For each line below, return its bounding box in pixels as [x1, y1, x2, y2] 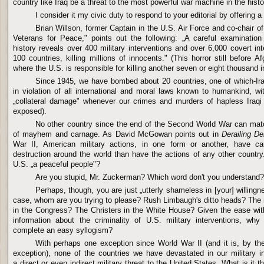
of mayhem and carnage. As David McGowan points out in [13, 130, 222, 138]
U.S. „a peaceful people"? [13, 160, 100, 169]
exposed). [13, 107, 47, 115]
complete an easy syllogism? [13, 226, 113, 235]
